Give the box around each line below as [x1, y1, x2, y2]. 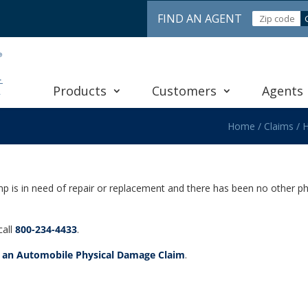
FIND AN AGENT [157, 11, 242, 26]
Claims [263, 119, 294, 133]
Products [52, 82, 107, 99]
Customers [152, 82, 217, 99]
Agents [262, 82, 304, 99]
